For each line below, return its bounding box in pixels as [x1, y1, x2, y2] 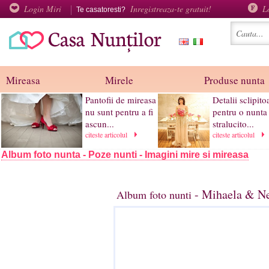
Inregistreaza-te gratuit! [130, 3, 211, 14]
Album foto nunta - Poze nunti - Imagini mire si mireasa [1, 150, 249, 160]
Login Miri [24, 3, 61, 14]
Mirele [105, 73, 133, 87]
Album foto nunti [116, 187, 192, 202]
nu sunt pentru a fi [85, 106, 153, 118]
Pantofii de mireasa [85, 94, 156, 106]
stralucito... [212, 118, 254, 130]
